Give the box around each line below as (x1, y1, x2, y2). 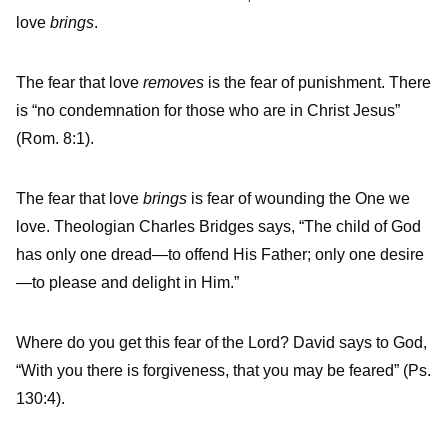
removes (143, 74, 204, 92)
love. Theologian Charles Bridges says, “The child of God (16, 218, 421, 236)
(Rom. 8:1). (16, 130, 94, 148)
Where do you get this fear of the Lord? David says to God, (16, 334, 427, 352)
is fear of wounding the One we (187, 190, 410, 208)
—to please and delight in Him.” (16, 274, 239, 292)
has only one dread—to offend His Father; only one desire (16, 246, 424, 264)
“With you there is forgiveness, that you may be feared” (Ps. (16, 362, 431, 380)
